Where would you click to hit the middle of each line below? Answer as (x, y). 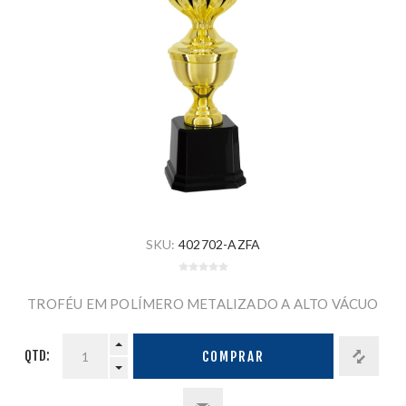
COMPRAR (233, 356)
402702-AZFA (219, 245)
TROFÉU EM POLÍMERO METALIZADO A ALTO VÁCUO (203, 304)
